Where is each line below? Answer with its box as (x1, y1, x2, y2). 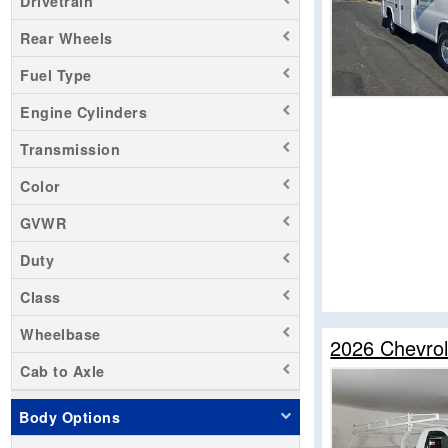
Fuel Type (20, 64, 92, 85)
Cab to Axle (20, 360, 105, 381)
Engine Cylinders (20, 101, 147, 122)
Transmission (20, 138, 120, 159)
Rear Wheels (20, 27, 113, 48)
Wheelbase (20, 323, 101, 344)
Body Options (19, 406, 120, 427)
